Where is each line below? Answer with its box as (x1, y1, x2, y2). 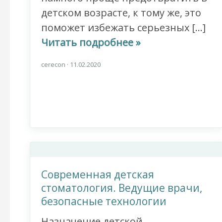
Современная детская (41, 167, 154, 182)
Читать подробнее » (41, 36, 141, 50)
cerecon (41, 60, 67, 69)
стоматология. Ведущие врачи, (41, 181, 202, 195)
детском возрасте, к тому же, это (41, 6, 201, 20)
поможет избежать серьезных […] (41, 21, 206, 35)
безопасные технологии (41, 194, 166, 209)
